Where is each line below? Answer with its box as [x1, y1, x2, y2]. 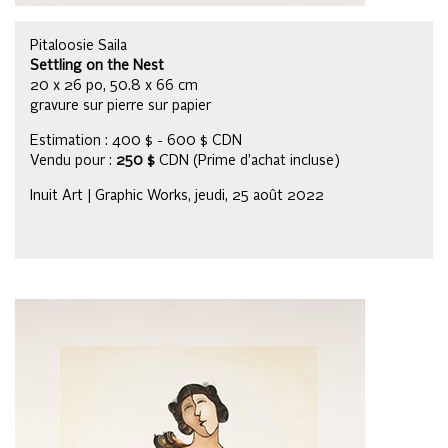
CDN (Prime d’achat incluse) [155, 153, 340, 168]
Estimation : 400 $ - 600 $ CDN [30, 133, 242, 148]
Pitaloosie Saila [30, 38, 127, 53]
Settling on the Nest [30, 58, 164, 73]
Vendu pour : [30, 153, 116, 168]
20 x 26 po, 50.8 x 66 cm [30, 78, 198, 93]
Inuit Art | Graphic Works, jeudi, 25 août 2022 [30, 188, 324, 203]
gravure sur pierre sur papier [30, 98, 211, 113]
